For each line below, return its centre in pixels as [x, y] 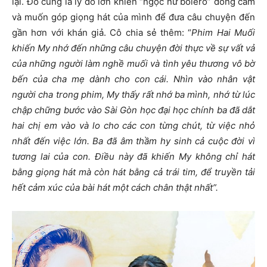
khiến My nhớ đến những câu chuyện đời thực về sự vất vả [133, 48]
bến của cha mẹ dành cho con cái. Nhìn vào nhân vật [133, 79]
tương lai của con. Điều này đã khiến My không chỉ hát [133, 156]
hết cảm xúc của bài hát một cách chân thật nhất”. [115, 187]
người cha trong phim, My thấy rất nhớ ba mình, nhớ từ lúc [133, 94]
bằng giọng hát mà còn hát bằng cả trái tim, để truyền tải [133, 172]
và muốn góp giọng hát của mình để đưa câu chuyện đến [133, 17]
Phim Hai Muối [223, 32]
